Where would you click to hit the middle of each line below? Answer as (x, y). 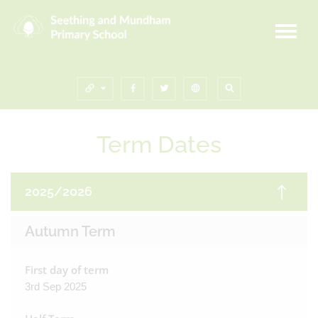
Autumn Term (70, 231)
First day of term (67, 269)
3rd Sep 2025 (56, 286)
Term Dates (159, 144)
